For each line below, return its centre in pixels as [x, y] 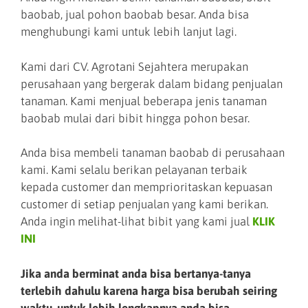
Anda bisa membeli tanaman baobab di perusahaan [153, 153]
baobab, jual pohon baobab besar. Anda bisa [135, 15]
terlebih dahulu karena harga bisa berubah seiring [149, 290]
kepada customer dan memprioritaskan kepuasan [146, 187]
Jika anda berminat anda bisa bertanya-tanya [136, 273]
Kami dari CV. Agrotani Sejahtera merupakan [134, 66]
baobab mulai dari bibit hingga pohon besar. [135, 118]
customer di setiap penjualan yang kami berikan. [144, 205]
